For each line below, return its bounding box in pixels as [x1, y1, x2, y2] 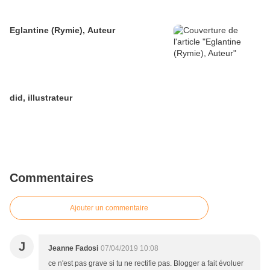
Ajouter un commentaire [70, 204, 148, 213]
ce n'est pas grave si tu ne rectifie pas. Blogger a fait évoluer [48, 259, 243, 268]
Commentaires [10, 171, 93, 185]
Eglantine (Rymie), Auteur [10, 25, 115, 36]
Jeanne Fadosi [48, 244, 98, 253]
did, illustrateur [10, 93, 72, 103]
